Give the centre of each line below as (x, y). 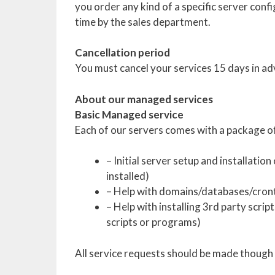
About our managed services (144, 99)
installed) (128, 176)
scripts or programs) (153, 222)
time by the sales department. (143, 21)
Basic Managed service (129, 114)
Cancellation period (122, 52)
